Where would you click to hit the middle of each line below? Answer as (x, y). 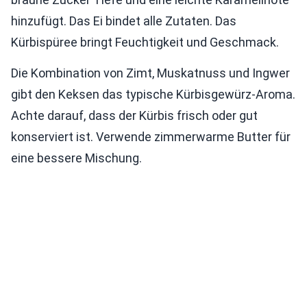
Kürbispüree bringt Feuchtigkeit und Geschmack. (145, 42)
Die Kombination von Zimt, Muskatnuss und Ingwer (150, 73)
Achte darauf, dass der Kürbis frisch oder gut (134, 116)
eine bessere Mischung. (76, 158)
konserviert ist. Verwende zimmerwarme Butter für (151, 137)
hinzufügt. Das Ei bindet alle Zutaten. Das (124, 21)
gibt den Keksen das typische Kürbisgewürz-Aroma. (153, 95)
